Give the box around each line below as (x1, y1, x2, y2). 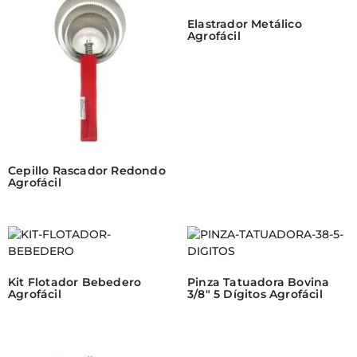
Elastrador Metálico (186, 17, 302, 32)
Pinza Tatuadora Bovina (186, 275, 330, 290)
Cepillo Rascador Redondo (8, 163, 166, 178)
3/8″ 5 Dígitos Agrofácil (186, 287, 323, 302)
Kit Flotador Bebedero (8, 275, 142, 290)
